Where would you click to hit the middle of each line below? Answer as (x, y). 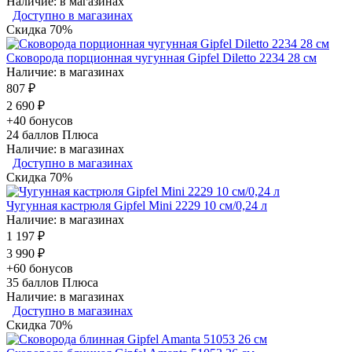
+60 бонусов (40, 268)
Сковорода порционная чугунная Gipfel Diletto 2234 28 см (161, 57)
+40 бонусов (40, 120)
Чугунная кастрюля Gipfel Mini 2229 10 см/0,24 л (137, 205)
